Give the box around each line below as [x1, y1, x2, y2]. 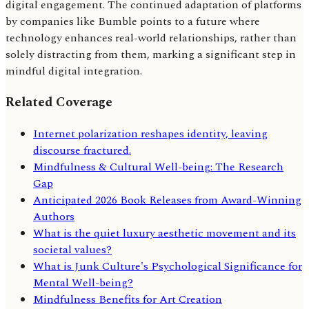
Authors [33, 208, 74, 225]
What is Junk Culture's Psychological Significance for [33, 257, 302, 275]
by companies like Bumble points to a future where [6, 13, 260, 30]
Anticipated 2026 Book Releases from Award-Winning [33, 191, 301, 208]
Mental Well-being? [33, 274, 133, 291]
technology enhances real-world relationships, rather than [6, 30, 297, 47]
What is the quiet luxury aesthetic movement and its [33, 224, 296, 241]
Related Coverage [6, 92, 112, 112]
